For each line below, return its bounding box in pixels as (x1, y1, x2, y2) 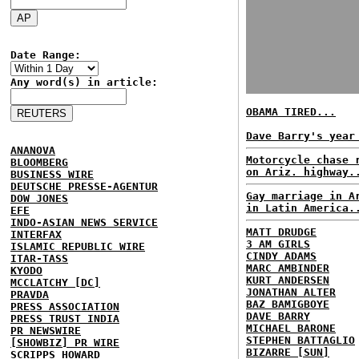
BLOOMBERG (10, 156, 68, 168)
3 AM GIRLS (246, 238, 310, 250)
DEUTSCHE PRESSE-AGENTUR (10, 180, 158, 192)
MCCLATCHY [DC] (10, 276, 100, 288)
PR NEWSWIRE (10, 325, 81, 337)
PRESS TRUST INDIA (10, 313, 119, 325)
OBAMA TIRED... (246, 106, 336, 118)
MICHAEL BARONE (246, 322, 336, 334)
